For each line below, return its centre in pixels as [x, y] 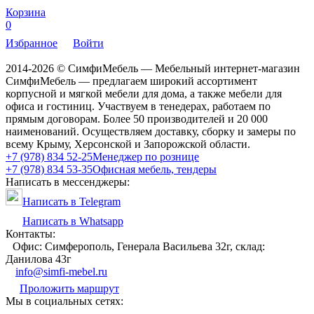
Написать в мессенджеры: [68, 182]
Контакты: [30, 233]
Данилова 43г [39, 259]
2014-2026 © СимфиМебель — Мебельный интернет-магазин [153, 68]
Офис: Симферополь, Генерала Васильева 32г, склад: [139, 246]
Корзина [26, 12]
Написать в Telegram [71, 201]
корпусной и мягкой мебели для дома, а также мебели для [144, 93]
